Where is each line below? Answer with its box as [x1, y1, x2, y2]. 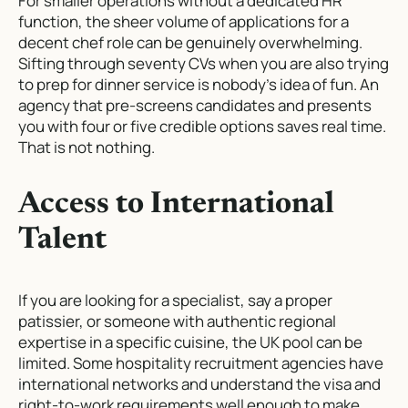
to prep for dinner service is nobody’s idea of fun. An [18, 74, 379, 96]
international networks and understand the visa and [18, 372, 381, 394]
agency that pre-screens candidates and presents [18, 95, 372, 117]
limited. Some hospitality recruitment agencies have [18, 352, 383, 373]
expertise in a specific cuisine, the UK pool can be [18, 331, 362, 352]
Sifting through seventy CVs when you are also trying [18, 53, 389, 75]
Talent [18, 226, 107, 257]
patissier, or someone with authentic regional [18, 310, 336, 331]
